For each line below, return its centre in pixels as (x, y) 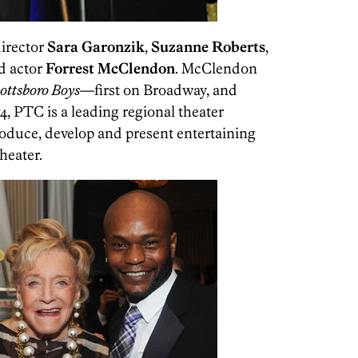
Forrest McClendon (110, 68)
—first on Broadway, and (159, 90)
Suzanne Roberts (208, 47)
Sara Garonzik (96, 47)
